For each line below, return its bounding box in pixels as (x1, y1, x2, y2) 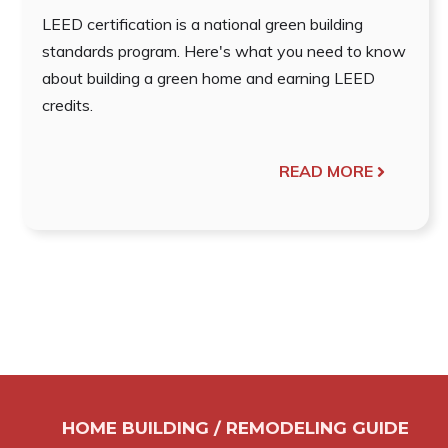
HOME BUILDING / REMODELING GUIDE (62, 418, 409, 439)
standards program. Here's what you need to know (42, 41, 406, 62)
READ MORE (278, 161, 373, 182)
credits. (42, 95, 93, 116)
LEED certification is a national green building (42, 14, 363, 35)
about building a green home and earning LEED (42, 68, 375, 89)
